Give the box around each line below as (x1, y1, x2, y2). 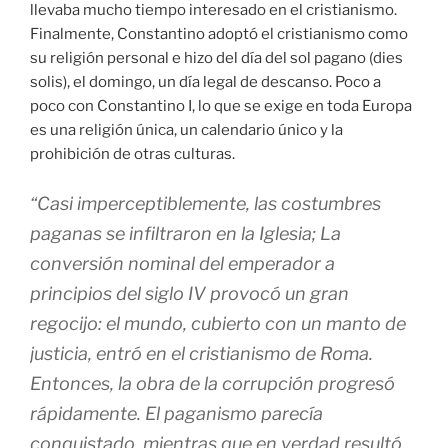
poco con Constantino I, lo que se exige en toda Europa (30, 97, 412, 116)
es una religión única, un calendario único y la (30, 121, 343, 140)
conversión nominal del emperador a (30, 252, 335, 274)
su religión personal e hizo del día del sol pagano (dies (30, 49, 403, 68)
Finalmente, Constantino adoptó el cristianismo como (30, 25, 408, 44)
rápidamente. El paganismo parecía (30, 402, 323, 424)
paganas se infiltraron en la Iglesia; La (30, 222, 341, 244)
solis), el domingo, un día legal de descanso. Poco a (30, 73, 381, 92)
